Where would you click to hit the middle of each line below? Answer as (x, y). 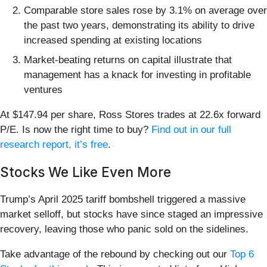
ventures (43, 90)
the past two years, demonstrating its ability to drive (139, 25)
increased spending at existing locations (113, 40)
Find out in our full (191, 130)
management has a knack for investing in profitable (137, 75)
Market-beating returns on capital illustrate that (128, 60)
